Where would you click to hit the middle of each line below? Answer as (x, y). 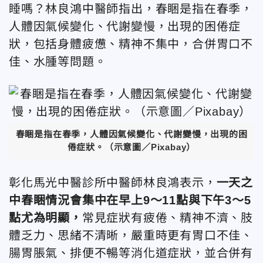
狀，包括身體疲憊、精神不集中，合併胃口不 (131, 44)
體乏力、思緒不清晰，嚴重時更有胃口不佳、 (131, 235)
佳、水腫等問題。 (58, 62)
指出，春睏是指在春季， (186, 9)
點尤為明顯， (45, 218)
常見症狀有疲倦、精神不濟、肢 (168, 218)
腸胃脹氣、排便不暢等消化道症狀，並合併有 (131, 253)
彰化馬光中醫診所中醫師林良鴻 (95, 182)
